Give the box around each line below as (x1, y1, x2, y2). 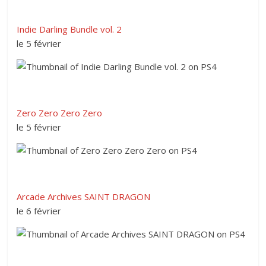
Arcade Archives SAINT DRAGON (17, 190, 151, 202)
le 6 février (17, 204, 62, 217)
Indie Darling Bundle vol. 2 (17, 23, 122, 35)
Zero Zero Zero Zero (17, 106, 103, 119)
